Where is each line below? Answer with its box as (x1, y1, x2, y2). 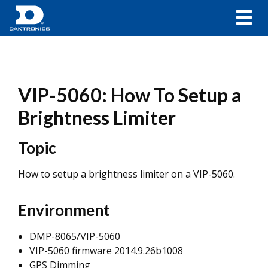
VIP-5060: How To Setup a (18, 83, 242, 106)
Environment (18, 200, 110, 220)
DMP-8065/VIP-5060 (29, 230, 120, 243)
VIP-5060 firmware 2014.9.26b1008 (29, 244, 183, 257)
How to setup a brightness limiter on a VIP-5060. (18, 167, 235, 181)
